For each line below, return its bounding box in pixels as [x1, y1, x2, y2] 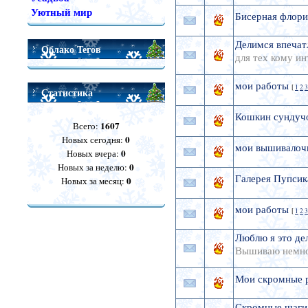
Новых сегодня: [62, 133, 126, 146]
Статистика [41, 85, 93, 100]
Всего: [72, 120, 100, 132]
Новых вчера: [66, 147, 121, 159]
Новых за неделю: [58, 161, 130, 173]
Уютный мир [30, 5, 92, 19]
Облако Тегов [41, 42, 101, 56]
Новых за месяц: [60, 175, 126, 187]
